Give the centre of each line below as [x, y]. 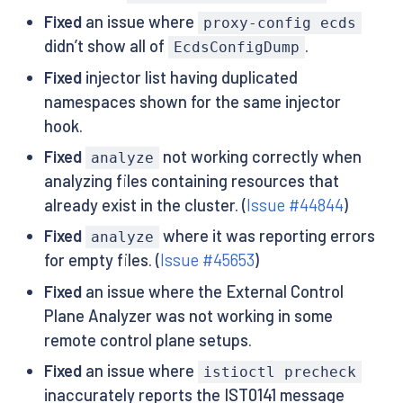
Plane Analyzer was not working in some [188, 315]
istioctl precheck [279, 372]
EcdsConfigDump [236, 48]
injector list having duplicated [189, 77]
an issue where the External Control [212, 291]
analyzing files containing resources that [191, 180]
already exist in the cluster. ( [145, 205]
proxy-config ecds [279, 23]
